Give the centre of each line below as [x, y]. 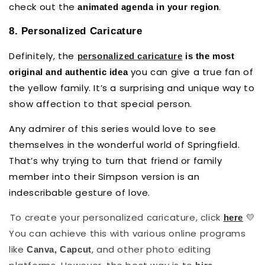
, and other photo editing [151, 249]
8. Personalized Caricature [76, 31]
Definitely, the [43, 56]
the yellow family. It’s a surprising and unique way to [132, 88]
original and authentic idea [69, 72]
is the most [210, 56]
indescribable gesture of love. [80, 192]
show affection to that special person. [101, 104]
